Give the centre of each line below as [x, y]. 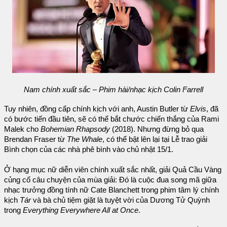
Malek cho [22, 129]
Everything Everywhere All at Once [81, 210]
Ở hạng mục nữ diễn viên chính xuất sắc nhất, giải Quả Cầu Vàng [113, 169]
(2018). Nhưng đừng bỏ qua [157, 129]
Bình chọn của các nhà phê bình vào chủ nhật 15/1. [89, 149]
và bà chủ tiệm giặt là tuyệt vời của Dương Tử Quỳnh [121, 200]
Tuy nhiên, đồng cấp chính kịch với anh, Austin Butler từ [97, 109]
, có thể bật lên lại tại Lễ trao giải [155, 139]
